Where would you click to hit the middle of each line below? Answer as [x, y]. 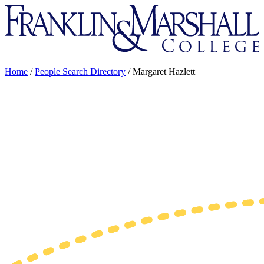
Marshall [20, 30]
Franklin [20, 9]
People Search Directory [80, 72]
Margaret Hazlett [164, 72]
